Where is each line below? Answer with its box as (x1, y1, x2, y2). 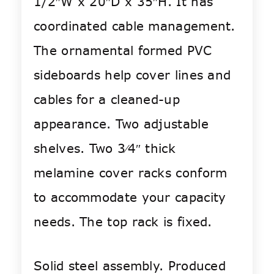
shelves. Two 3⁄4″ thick (34, 140, 176, 157)
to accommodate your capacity (34, 189, 226, 206)
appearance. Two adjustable (34, 116, 209, 133)
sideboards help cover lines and (34, 67, 231, 84)
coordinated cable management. (34, 18, 235, 35)
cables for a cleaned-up (34, 91, 180, 108)
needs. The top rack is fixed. (34, 213, 212, 231)
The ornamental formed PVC (34, 42, 212, 59)
